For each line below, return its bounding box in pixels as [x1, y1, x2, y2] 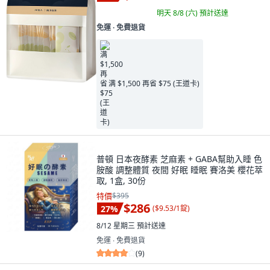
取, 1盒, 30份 [96, 174, 146, 186]
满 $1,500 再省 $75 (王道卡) [108, 78, 199, 89]
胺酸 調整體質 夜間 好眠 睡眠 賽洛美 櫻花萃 [96, 163, 263, 175]
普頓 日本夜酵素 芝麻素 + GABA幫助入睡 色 [96, 152, 262, 165]
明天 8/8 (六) [157, 7, 199, 18]
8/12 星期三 [96, 220, 137, 231]
